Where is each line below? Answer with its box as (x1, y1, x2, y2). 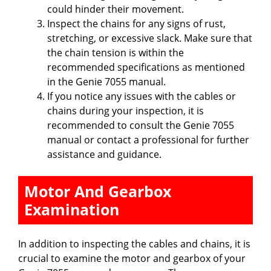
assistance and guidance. (47, 147, 162, 161)
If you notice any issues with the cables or (47, 89, 236, 103)
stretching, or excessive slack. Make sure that (47, 31, 252, 45)
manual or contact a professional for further (47, 132, 249, 146)
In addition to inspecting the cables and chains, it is (18, 237, 250, 250)
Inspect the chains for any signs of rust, (47, 16, 226, 30)
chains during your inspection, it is (47, 103, 204, 117)
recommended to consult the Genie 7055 (47, 118, 234, 132)
